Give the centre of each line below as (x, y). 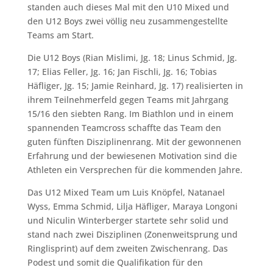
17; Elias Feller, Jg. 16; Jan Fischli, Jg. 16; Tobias (122, 71)
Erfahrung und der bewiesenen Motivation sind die (132, 155)
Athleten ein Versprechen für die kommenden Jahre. (135, 169)
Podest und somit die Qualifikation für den (115, 262)
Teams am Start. (60, 35)
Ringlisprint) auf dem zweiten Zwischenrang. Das (127, 248)
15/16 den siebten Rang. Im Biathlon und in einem (130, 113)
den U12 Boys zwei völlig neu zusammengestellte (127, 21)
